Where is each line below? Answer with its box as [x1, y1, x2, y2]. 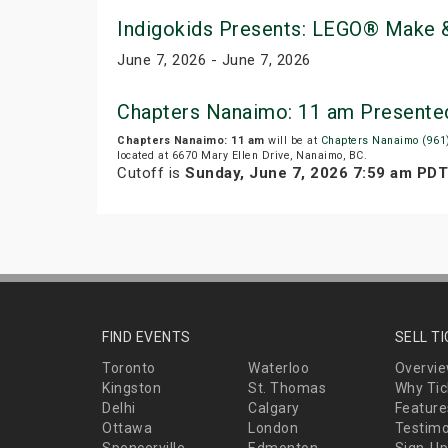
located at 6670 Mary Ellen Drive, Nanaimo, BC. [117, 149, 367, 163]
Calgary [248, 400, 300, 417]
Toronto [102, 360, 156, 377]
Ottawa [102, 420, 152, 437]
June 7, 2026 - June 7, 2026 [117, 51, 311, 70]
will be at [264, 134, 321, 148]
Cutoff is [117, 164, 185, 183]
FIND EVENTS [102, 329, 191, 346]
